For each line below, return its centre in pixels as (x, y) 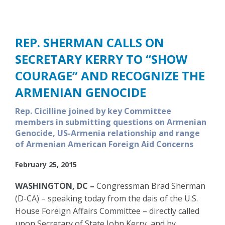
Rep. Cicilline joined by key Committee (93, 111)
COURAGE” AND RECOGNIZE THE (110, 76)
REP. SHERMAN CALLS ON (90, 43)
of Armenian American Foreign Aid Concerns (104, 144)
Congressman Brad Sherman (150, 186)
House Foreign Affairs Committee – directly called (107, 211)
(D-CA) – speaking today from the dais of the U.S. (106, 199)
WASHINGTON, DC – (55, 186)
